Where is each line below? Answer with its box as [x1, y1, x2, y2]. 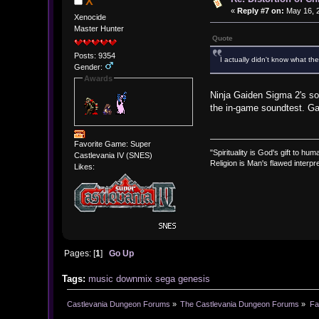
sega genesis [155, 273, 211, 284]
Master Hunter [73, 24, 124, 33]
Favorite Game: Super [73, 140, 151, 149]
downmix [116, 273, 153, 284]
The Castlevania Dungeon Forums [180, 300, 300, 309]
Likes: [73, 162, 95, 172]
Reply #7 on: [236, 6, 284, 15]
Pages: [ [63, 248, 95, 258]
